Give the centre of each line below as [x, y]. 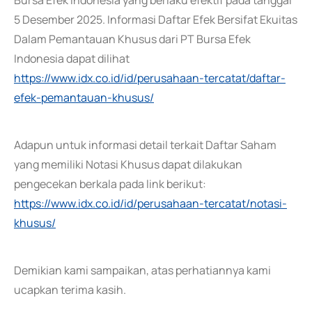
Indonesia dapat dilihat [72, 58]
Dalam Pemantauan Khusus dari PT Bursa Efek [132, 39]
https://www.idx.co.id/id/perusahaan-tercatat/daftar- [150, 78]
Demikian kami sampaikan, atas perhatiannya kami [142, 270]
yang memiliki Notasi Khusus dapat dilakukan [128, 164]
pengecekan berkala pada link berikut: [110, 184]
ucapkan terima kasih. [70, 290]
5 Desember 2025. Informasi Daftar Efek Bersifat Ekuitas [156, 19]
